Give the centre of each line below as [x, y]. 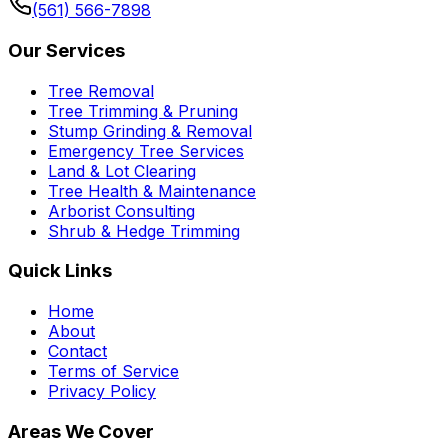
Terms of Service [113, 371]
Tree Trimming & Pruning [143, 110]
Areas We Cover [81, 431]
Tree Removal [101, 90]
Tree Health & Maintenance [152, 190]
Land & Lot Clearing [122, 170]
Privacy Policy [102, 391]
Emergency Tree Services [146, 150]
